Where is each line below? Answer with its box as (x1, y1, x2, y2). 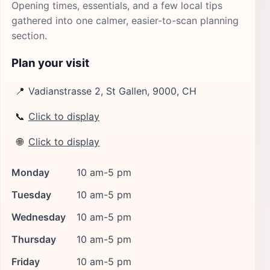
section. (11, 30, 47, 42)
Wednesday (11, 210, 66, 223)
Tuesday (11, 188, 51, 201)
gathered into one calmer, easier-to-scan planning (11, 14, 239, 27)
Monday (11, 166, 49, 178)
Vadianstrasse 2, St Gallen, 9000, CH (28, 85, 196, 98)
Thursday (11, 233, 56, 245)
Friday (11, 255, 40, 268)
